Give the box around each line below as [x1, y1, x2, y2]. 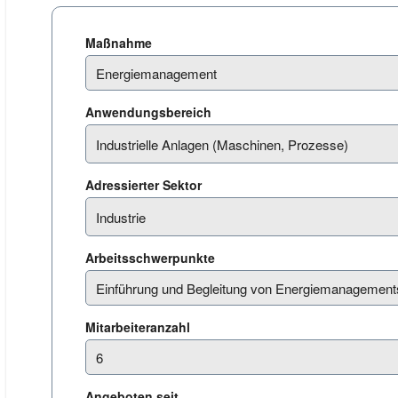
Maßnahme [85, 34, 155, 52]
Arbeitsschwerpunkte [85, 249, 219, 267]
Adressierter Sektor [85, 176, 205, 194]
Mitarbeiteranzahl [85, 318, 194, 336]
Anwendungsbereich [85, 103, 215, 121]
